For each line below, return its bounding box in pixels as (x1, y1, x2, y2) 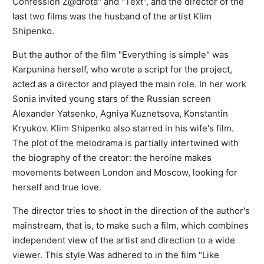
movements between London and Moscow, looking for (12, 166, 237, 178)
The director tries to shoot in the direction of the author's (12, 204, 250, 216)
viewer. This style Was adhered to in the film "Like (12, 249, 219, 260)
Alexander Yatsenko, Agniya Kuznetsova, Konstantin (12, 107, 228, 119)
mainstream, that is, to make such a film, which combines (12, 219, 249, 231)
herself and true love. (12, 181, 101, 193)
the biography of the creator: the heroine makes (12, 151, 212, 163)
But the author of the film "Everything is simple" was (12, 48, 229, 60)
